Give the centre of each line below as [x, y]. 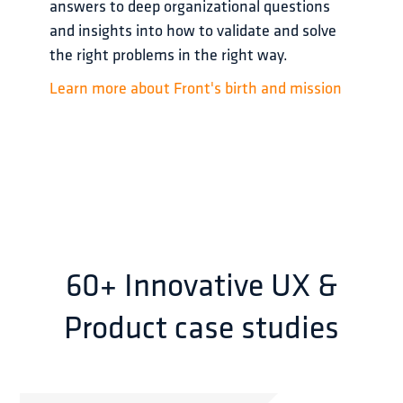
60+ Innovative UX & [201, 285]
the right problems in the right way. [168, 56]
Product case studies [201, 327]
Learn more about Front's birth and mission [195, 90]
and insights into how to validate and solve [194, 32]
